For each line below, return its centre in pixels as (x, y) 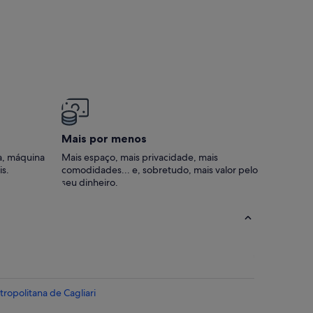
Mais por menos (104, 139)
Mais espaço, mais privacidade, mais (140, 158)
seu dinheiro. (90, 183)
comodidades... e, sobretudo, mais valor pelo (160, 170)
